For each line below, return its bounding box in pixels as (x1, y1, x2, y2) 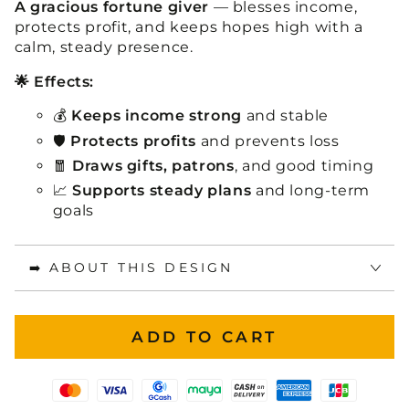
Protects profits (70, 131, 197, 150)
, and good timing (234, 156, 374, 174)
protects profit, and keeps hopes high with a (14, 17, 363, 36)
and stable (242, 107, 329, 125)
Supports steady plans (72, 182, 252, 200)
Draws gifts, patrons (72, 156, 235, 174)
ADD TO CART (131, 328, 278, 347)
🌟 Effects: (14, 72, 95, 90)
